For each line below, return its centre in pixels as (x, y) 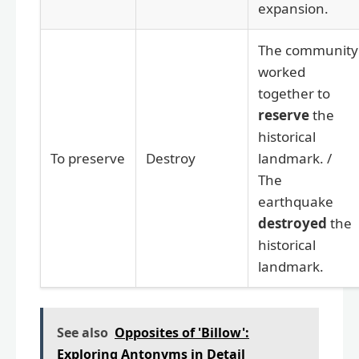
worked (282, 71)
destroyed (292, 223)
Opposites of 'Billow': (182, 332)
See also (83, 332)
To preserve (88, 158)
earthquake (296, 201)
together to (294, 93)
